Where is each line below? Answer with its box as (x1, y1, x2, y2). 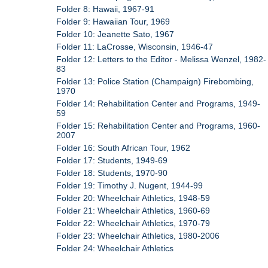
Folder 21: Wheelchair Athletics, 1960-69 (56, 205, 211, 215)
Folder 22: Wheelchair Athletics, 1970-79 (56, 218, 211, 228)
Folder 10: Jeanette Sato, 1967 (56, 29, 175, 39)
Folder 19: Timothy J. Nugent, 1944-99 (56, 180, 203, 190)
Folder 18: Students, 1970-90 (56, 167, 168, 178)
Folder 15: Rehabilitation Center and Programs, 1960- (56, 120, 261, 130)
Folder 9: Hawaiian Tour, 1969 (56, 16, 170, 26)
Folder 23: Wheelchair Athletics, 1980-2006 (56, 230, 220, 240)
